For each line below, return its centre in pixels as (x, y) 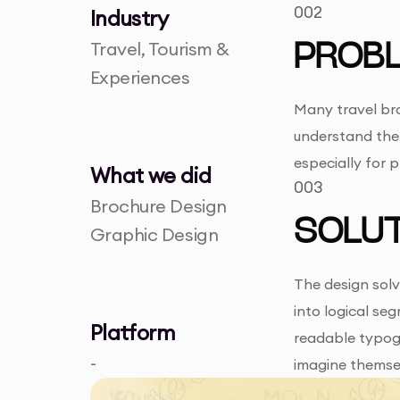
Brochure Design (158, 206)
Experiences (140, 78)
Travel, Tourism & (159, 49)
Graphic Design (154, 235)
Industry (129, 18)
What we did (150, 175)
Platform (132, 333)
